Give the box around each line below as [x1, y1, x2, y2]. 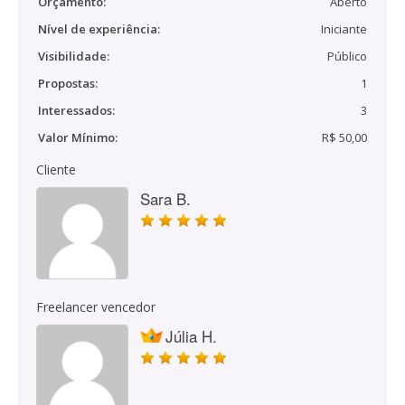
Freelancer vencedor [36, 298, 155, 316]
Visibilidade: [38, 48, 109, 64]
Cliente [36, 161, 76, 178]
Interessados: [38, 102, 115, 118]
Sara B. [140, 187, 191, 210]
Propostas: [38, 75, 98, 91]
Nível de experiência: [38, 21, 160, 37]
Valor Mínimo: [38, 129, 118, 146]
